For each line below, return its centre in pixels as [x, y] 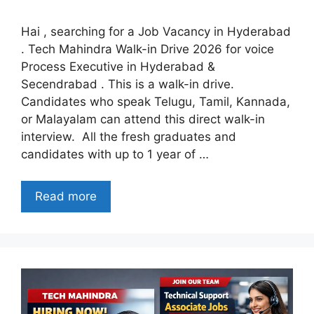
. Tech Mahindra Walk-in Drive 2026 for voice [148, 49]
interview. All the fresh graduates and [129, 136]
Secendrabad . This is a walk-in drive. [128, 84]
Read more [66, 197]
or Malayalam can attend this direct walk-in [143, 119]
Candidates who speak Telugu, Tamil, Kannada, [156, 101]
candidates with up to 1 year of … [115, 154]
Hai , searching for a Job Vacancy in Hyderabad [156, 31]
